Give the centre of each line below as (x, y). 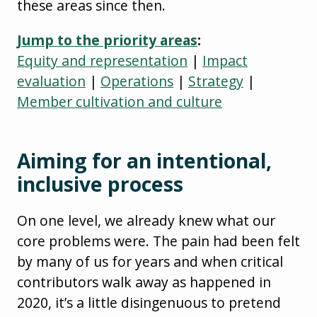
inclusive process (100, 184)
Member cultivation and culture (120, 101)
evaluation (51, 81)
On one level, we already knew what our (146, 220)
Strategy (216, 81)
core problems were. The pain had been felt (158, 241)
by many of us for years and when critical (150, 261)
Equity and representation (102, 60)
